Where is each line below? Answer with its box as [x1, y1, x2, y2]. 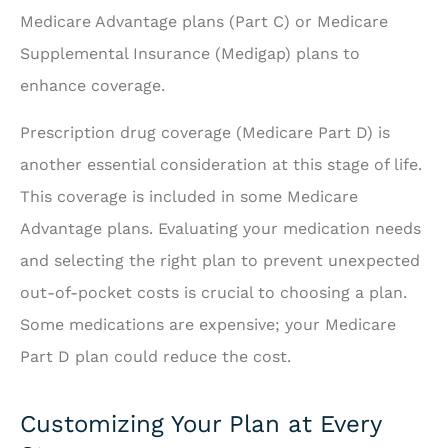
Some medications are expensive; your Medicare [20, 314, 396, 334]
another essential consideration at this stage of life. [20, 154, 422, 174]
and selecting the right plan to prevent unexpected [20, 250, 420, 270]
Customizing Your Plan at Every [20, 409, 381, 438]
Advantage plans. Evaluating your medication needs [20, 218, 421, 238]
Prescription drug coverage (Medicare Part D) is [20, 122, 390, 142]
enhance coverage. [20, 76, 165, 96]
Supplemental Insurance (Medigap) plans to [20, 44, 360, 64]
